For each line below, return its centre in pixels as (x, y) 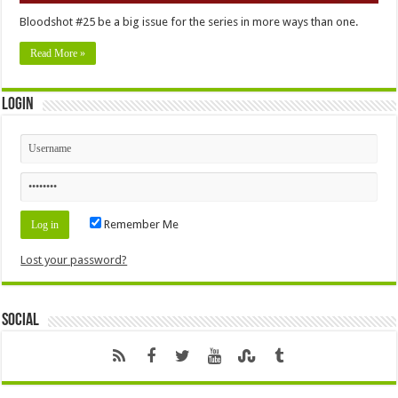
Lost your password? (74, 260)
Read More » (58, 54)
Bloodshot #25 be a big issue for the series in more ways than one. (189, 22)
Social (21, 321)
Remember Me (140, 225)
